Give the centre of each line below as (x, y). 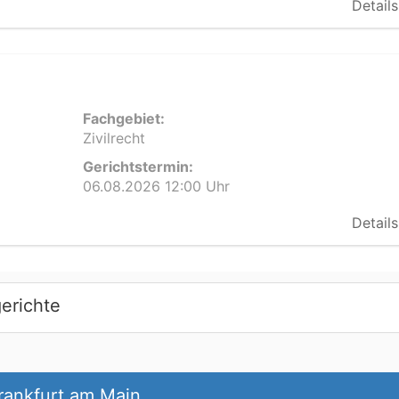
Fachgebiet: (123, 118)
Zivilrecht (114, 138)
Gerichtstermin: (138, 167)
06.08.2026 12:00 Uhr (156, 186)
